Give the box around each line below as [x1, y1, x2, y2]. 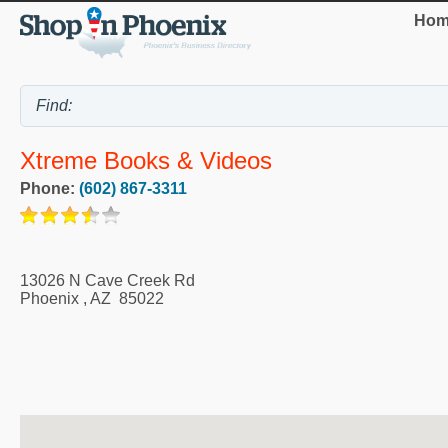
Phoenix [20, 290, 79, 308]
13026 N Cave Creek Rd [20, 272, 195, 290]
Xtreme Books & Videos [20, 147, 272, 175]
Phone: [20, 180, 79, 198]
